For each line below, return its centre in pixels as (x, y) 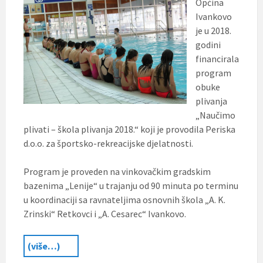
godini (208, 44)
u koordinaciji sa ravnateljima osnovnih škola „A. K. (124, 199)
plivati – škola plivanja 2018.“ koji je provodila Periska (129, 129)
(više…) (44, 246)
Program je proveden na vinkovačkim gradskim (117, 171)
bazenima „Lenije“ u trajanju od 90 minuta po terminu (131, 185)
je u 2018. (213, 30)
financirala (217, 58)
